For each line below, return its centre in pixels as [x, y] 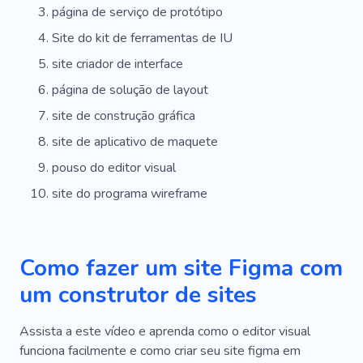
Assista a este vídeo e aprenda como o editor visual [165, 331]
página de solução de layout [130, 90]
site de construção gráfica [124, 115]
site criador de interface [117, 64]
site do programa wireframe [130, 193]
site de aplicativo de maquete [135, 141]
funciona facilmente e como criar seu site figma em [160, 350]
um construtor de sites [138, 295]
